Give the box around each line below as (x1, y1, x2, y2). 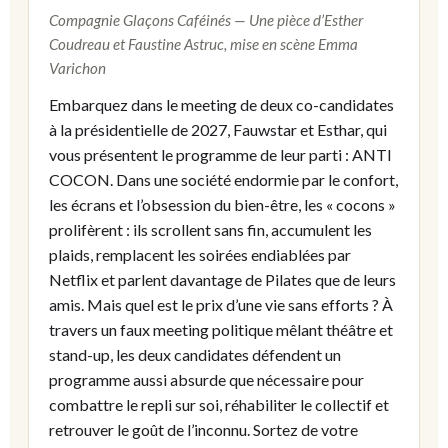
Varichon (49, 59, 106, 78)
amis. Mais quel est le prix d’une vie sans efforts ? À (49, 295, 393, 315)
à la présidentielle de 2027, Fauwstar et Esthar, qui (49, 120, 387, 140)
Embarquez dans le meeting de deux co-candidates (49, 95, 394, 115)
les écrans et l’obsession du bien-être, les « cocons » (49, 195, 396, 215)
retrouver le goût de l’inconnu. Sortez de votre (49, 420, 358, 440)
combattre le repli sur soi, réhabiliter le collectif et (49, 395, 389, 415)
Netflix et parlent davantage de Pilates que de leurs (49, 270, 396, 290)
